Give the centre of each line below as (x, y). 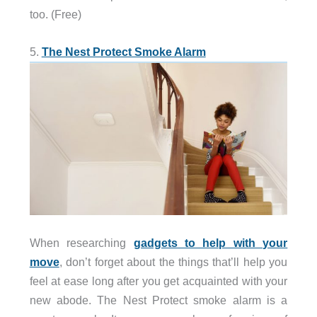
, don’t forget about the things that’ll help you (173, 262)
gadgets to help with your (211, 243)
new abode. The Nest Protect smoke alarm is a (158, 300)
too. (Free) (55, 14)
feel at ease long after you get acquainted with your (158, 281)
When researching (81, 243)
